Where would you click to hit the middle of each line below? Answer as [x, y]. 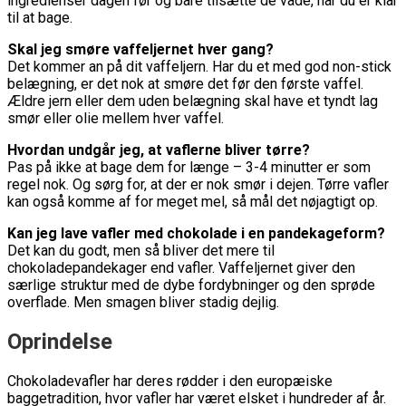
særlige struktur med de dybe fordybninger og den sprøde [191, 285]
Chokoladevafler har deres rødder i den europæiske [170, 382]
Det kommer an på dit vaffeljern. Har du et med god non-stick [199, 67]
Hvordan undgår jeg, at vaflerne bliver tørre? [159, 150]
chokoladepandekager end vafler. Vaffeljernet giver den [181, 268]
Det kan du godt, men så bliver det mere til [141, 251]
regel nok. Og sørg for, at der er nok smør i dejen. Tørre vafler [198, 185]
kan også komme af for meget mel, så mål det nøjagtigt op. [193, 202]
